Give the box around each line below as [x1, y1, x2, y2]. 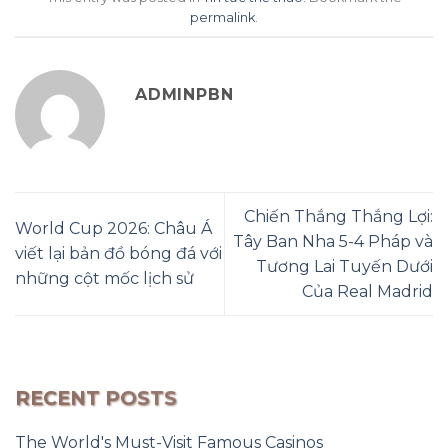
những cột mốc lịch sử [15, 269, 194, 289]
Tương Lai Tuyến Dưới [256, 256, 433, 276]
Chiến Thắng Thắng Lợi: [244, 206, 433, 226]
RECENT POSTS [15, 386, 177, 411]
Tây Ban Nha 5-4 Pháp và [233, 231, 433, 251]
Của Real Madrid [302, 281, 433, 301]
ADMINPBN [135, 84, 234, 104]
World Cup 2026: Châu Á [15, 219, 212, 239]
